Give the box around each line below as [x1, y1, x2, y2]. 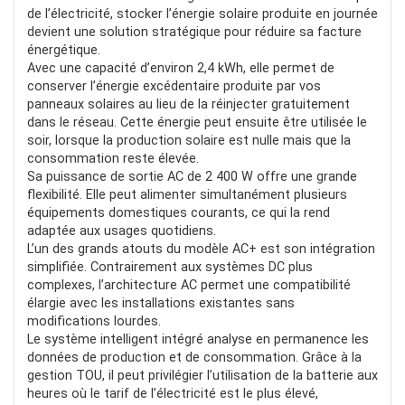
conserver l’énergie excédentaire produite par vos [27, 79, 321, 95]
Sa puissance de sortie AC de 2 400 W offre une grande [27, 169, 357, 185]
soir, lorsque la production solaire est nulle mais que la [27, 133, 351, 149]
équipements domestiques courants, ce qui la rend [27, 205, 330, 221]
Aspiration [64, 97, 125, 113]
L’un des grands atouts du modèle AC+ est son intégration [27, 241, 375, 258]
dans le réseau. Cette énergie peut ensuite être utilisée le [27, 115, 367, 131]
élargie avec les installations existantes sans [27, 296, 295, 312]
